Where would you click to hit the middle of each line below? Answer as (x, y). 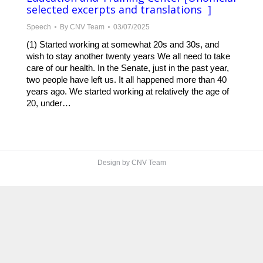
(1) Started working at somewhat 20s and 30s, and (123, 45)
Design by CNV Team (131, 163)
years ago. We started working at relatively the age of (128, 92)
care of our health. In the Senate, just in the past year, (128, 68)
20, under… (49, 103)
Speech (39, 27)
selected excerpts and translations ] (119, 10)
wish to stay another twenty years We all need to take (128, 56)
